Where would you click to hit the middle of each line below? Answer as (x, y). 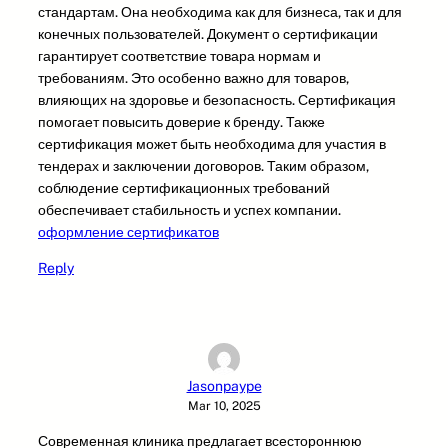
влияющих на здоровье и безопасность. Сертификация (217, 99)
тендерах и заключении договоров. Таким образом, (203, 165)
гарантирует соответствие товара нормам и (179, 55)
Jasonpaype (224, 385)
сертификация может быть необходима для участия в (212, 143)
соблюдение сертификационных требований (184, 187)
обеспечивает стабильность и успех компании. (189, 209)
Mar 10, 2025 (224, 405)
